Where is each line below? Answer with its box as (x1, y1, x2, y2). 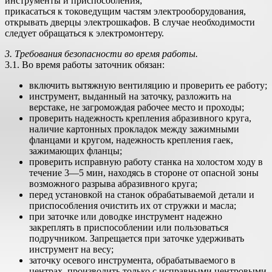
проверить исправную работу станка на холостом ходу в (29, 157, 263, 167)
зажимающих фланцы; (29, 146, 122, 156)
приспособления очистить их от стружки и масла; (29, 200, 236, 211)
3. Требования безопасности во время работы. (5, 49, 198, 59)
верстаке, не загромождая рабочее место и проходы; (29, 102, 244, 112)
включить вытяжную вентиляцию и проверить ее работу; (29, 80, 267, 90)
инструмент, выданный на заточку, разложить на (29, 91, 231, 101)
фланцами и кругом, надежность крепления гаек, (29, 135, 233, 145)
